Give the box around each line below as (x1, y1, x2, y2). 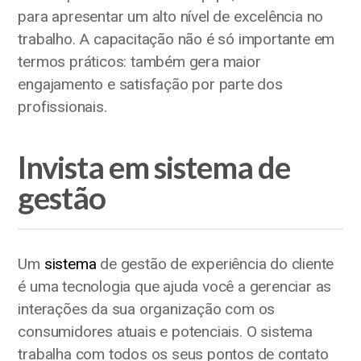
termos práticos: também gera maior (18, 52, 261, 72)
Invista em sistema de (18, 147, 291, 185)
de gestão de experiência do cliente (96, 254, 334, 273)
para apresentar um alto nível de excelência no (18, 7, 324, 27)
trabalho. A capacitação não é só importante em (18, 30, 335, 49)
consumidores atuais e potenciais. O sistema (18, 322, 313, 341)
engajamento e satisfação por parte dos (18, 75, 283, 94)
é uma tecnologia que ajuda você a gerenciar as (18, 276, 332, 296)
